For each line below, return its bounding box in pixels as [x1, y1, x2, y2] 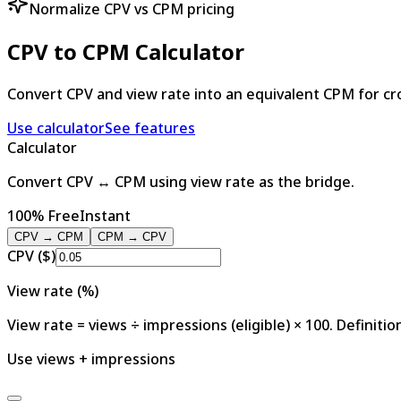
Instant [80, 205, 131, 226]
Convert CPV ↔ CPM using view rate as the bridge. [7, 171, 354, 192]
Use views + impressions [7, 348, 175, 369]
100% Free [7, 205, 80, 226]
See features [105, 117, 195, 138]
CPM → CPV [98, 229, 166, 243]
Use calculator [7, 117, 105, 138]
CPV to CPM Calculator [7, 36, 244, 66]
